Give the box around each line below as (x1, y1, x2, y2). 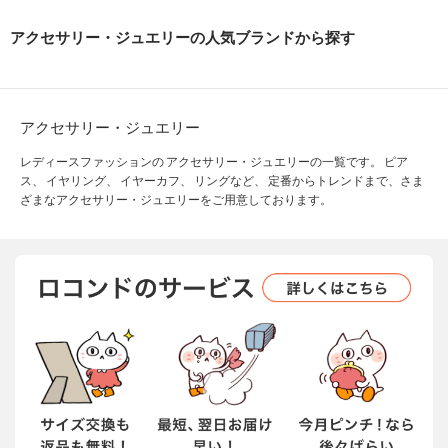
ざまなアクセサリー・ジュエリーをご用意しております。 (20, 192, 332, 208)
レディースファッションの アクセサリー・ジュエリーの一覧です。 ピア (20, 154, 408, 170)
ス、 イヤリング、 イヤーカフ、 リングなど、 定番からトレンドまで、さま (20, 173, 424, 189)
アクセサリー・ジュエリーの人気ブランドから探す (10, 28, 355, 47)
